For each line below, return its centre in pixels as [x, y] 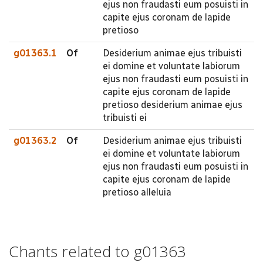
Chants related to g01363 [97, 251]
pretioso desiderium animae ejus [173, 104]
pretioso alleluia [137, 192]
